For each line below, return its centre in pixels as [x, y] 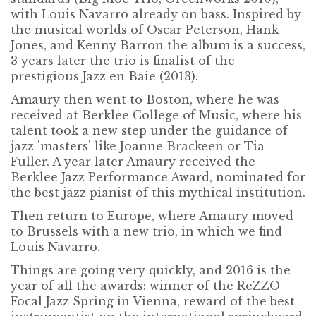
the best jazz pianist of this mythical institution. [158, 193]
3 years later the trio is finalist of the [123, 61]
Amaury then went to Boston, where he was [145, 100]
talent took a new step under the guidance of [149, 131]
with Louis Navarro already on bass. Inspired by [156, 14]
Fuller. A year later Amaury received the [133, 162]
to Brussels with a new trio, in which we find [146, 232]
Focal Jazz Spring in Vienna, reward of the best [153, 302]
